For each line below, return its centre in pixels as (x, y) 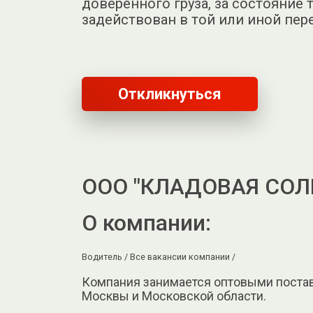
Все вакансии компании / (183, 257)
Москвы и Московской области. (174, 296)
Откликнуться (170, 94)
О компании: (146, 223)
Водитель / (106, 257)
